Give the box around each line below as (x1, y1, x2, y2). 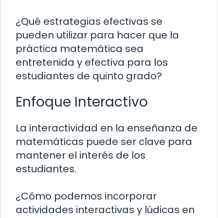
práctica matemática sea (16, 42, 144, 56)
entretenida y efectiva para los (16, 55, 168, 70)
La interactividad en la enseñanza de (16, 121, 198, 135)
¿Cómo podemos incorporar (16, 189, 157, 203)
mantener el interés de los (16, 148, 145, 163)
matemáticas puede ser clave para (16, 135, 192, 149)
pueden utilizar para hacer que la (16, 28, 179, 42)
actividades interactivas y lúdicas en (16, 203, 195, 217)
